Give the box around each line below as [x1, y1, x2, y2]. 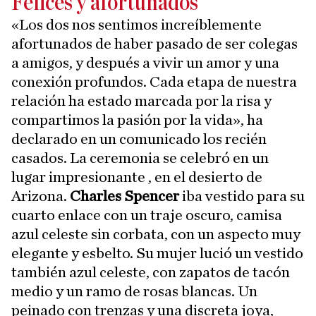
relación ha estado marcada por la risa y [11, 92, 272, 109]
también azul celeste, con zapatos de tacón [11, 264, 290, 280]
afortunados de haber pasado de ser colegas [11, 35, 298, 51]
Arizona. [11, 188, 70, 204]
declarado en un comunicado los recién [11, 130, 267, 147]
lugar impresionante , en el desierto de [11, 169, 262, 185]
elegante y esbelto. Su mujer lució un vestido [11, 245, 303, 261]
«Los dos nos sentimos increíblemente [11, 16, 262, 32]
